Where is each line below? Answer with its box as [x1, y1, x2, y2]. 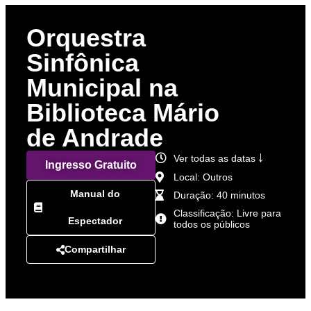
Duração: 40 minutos [174, 190, 265, 201]
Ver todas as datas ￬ [174, 153, 263, 164]
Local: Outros [174, 171, 233, 183]
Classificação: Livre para [174, 208, 281, 219]
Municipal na [26, 74, 178, 102]
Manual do [70, 188, 120, 199]
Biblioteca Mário [26, 99, 219, 127]
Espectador [68, 215, 122, 226]
